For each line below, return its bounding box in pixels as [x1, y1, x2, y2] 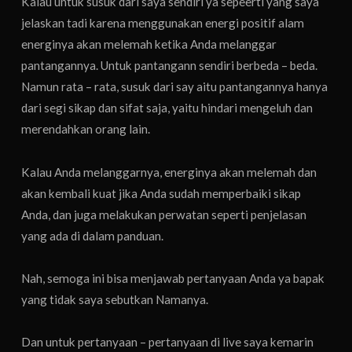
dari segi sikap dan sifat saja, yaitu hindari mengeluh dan [21, 101, 313, 115]
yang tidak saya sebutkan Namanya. [21, 291, 209, 306]
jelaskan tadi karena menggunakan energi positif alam [21, 16, 305, 31]
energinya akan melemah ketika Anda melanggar [21, 37, 277, 52]
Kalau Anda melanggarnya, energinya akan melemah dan [21, 164, 317, 179]
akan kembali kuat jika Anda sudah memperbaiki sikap [21, 185, 302, 200]
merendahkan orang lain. [21, 122, 151, 137]
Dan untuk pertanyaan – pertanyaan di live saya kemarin [21, 334, 314, 349]
